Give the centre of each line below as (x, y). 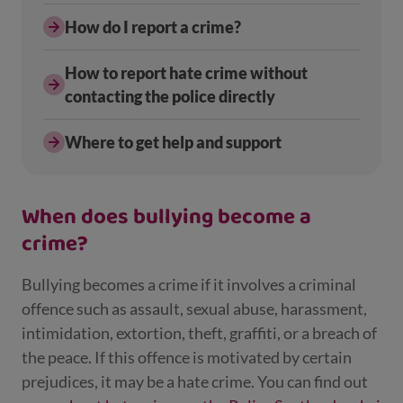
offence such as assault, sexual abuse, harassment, (194, 309)
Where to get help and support (173, 142)
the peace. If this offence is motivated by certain (187, 357)
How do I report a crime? (153, 27)
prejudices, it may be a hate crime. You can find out (195, 381)
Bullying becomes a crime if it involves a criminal (189, 284)
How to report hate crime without (186, 73)
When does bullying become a (166, 217)
